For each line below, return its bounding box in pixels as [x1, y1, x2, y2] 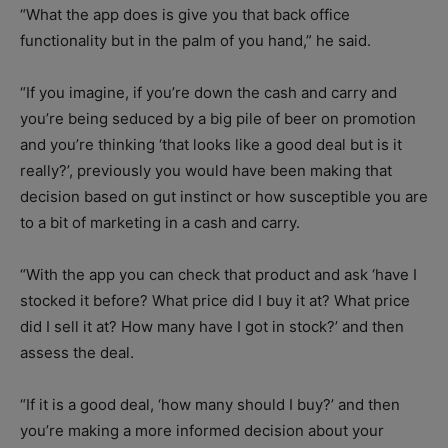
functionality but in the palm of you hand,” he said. [20, 30, 371, 50]
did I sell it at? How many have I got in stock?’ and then [20, 316, 404, 336]
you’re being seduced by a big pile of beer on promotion [20, 108, 416, 128]
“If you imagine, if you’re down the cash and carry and [20, 82, 397, 102]
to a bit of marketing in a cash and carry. [20, 212, 300, 232]
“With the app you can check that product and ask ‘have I [20, 264, 417, 284]
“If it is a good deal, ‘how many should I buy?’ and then [20, 394, 400, 414]
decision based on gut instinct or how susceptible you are [20, 186, 428, 206]
